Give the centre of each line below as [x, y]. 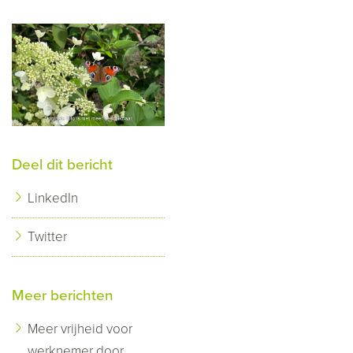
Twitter [47, 236]
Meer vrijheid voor [80, 329]
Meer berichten [63, 295]
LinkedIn [53, 198]
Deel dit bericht [62, 164]
